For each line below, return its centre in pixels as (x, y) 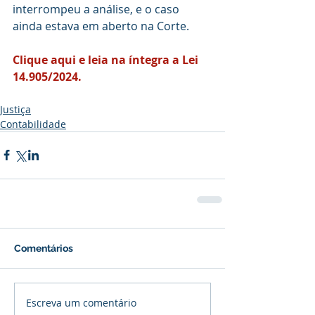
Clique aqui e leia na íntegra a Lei (107, 59)
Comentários (44, 248)
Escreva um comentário (81, 303)
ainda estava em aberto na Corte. (101, 26)
